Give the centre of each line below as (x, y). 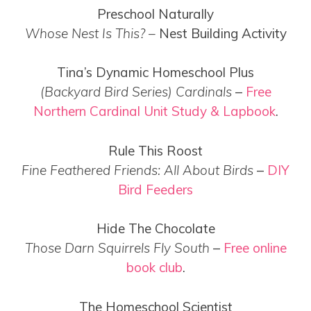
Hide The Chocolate (155, 229)
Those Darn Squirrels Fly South (117, 248)
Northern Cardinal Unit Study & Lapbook (154, 111)
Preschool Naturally (155, 14)
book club (154, 268)
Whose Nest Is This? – (90, 33)
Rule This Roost (155, 150)
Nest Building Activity (221, 33)
